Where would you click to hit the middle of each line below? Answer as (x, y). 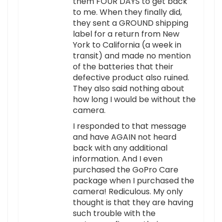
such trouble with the (114, 214)
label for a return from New (126, 34)
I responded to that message (130, 126)
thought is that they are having (133, 203)
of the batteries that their (123, 67)
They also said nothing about (129, 89)
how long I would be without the (134, 100)
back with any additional (120, 148)
